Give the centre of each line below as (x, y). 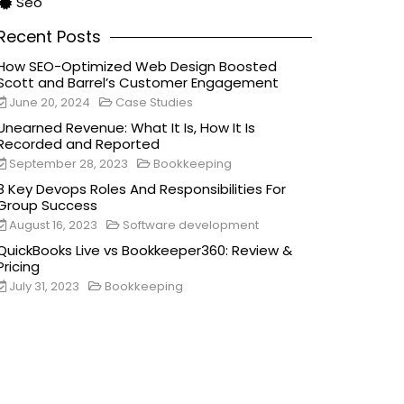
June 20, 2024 (50, 102)
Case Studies (155, 102)
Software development (191, 225)
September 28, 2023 (69, 164)
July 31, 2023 (45, 286)
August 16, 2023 (54, 225)
